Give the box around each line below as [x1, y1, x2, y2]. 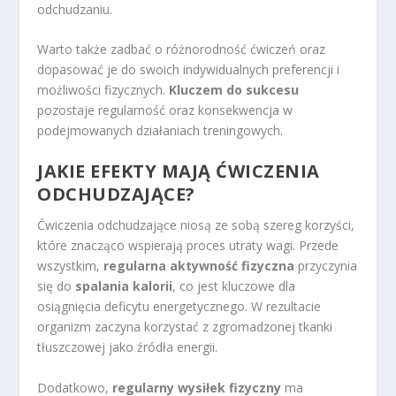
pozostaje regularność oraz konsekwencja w [37, 102, 293, 119]
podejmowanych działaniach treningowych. [37, 122, 284, 140]
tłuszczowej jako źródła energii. [37, 339, 218, 356]
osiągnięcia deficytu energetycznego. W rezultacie [37, 298, 322, 316]
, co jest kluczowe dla [172, 278, 296, 295]
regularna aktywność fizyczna [103, 257, 295, 275]
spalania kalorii [75, 278, 173, 295]
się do [37, 278, 76, 295]
